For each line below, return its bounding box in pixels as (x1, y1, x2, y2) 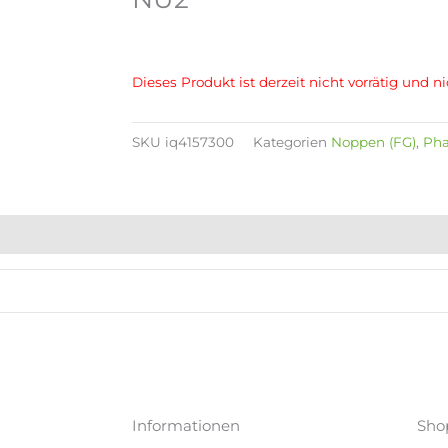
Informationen (132, 415, 240, 435)
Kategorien (253, 133, 327, 150)
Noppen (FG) (331, 133, 416, 150)
